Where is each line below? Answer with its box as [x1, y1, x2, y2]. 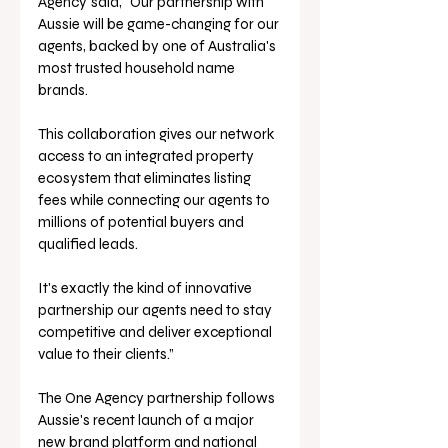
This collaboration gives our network [38, 124, 277, 143]
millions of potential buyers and [38, 212, 247, 231]
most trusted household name [38, 58, 238, 77]
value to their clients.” [38, 344, 174, 363]
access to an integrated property [38, 146, 257, 165]
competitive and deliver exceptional [38, 322, 275, 341]
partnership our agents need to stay [38, 300, 275, 319]
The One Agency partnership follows [38, 388, 278, 407]
